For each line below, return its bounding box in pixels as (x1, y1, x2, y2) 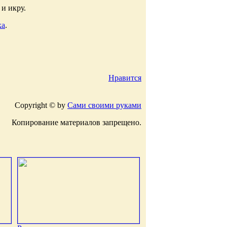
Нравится (108, 73, 141, 82)
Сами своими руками (67, 100, 141, 109)
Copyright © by (15, 100, 67, 109)
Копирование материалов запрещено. (12, 118, 141, 127)
